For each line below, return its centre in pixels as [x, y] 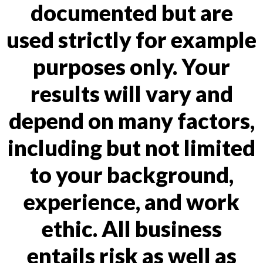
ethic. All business [131, 228]
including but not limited [131, 147]
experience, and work [131, 201]
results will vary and [131, 93]
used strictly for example [131, 39]
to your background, [131, 174]
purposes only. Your [131, 66]
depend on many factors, [131, 120]
